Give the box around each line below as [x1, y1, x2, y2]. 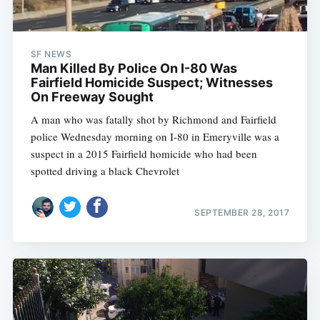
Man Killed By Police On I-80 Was [30, 60, 237, 76]
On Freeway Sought [30, 89, 154, 104]
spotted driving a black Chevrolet [30, 163, 179, 178]
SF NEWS [30, 48, 72, 59]
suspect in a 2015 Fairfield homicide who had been [30, 146, 257, 161]
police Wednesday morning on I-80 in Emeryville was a [30, 129, 279, 144]
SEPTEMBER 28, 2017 [194, 207, 290, 219]
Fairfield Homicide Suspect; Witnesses [30, 74, 273, 90]
